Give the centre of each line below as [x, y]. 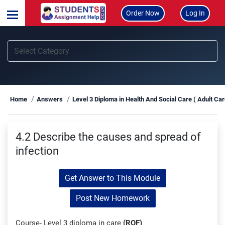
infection [37, 151]
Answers [49, 99]
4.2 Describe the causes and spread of [108, 137]
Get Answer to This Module [113, 178]
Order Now [143, 13]
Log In [195, 13]
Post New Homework [113, 198]
